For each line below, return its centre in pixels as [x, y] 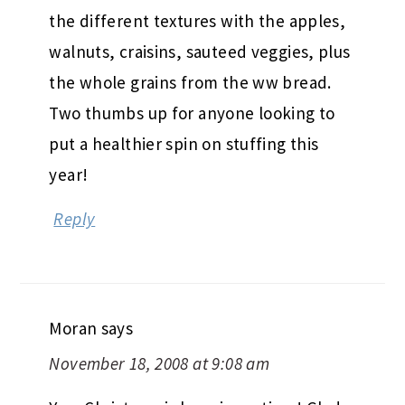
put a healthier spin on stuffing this [184, 143]
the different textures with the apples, [198, 20]
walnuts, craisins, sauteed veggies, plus [200, 51]
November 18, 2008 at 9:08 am [160, 363]
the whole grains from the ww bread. [190, 82]
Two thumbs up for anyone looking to [192, 113]
